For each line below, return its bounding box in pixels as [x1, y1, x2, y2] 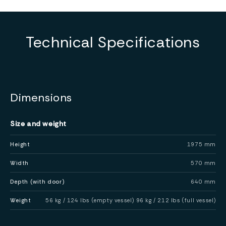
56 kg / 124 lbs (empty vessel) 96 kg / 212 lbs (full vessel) [45, 196, 216, 204]
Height [10, 140, 30, 148]
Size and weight [10, 119, 67, 128]
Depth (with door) [10, 178, 65, 185]
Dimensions [10, 90, 72, 105]
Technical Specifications [26, 32, 200, 52]
